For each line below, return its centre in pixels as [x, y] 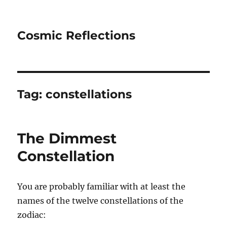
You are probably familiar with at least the [102, 186]
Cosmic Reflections [77, 35]
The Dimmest [67, 138]
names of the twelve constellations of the [101, 201]
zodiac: [32, 215]
